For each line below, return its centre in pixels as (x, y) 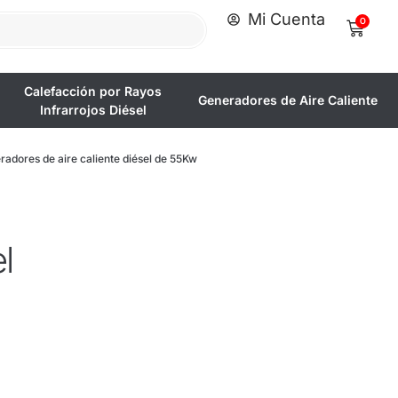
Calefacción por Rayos (93, 91)
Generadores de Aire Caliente (287, 100)
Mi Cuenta (286, 19)
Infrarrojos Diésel (93, 109)
